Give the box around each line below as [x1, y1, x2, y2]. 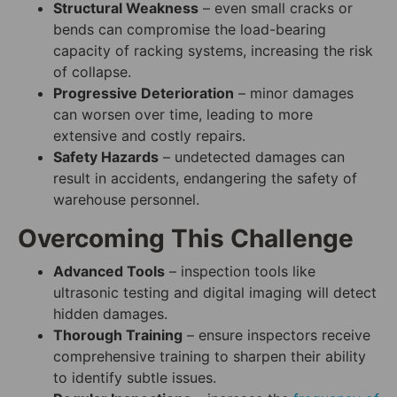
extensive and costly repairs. [53, 127, 245, 145]
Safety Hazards [53, 148, 159, 167]
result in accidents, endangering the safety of [53, 169, 357, 188]
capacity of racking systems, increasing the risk [53, 42, 373, 60]
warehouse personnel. [53, 191, 199, 209]
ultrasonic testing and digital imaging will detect [53, 284, 377, 302]
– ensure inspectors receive [183, 326, 370, 345]
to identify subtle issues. [53, 369, 216, 387]
